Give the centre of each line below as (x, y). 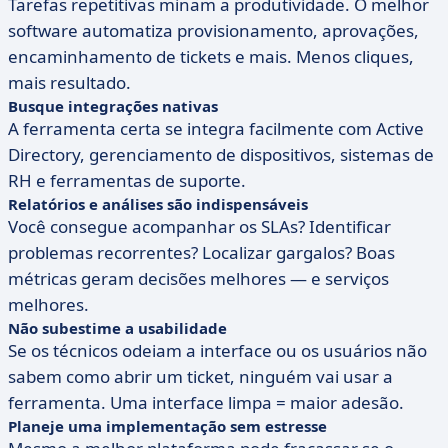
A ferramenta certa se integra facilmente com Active (216, 128)
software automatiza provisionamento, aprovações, (213, 30)
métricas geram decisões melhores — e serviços (198, 278)
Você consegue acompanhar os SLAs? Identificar (199, 226)
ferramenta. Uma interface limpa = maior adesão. (206, 402)
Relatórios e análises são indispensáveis (158, 204)
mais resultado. (69, 82)
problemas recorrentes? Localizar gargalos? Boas (201, 252)
